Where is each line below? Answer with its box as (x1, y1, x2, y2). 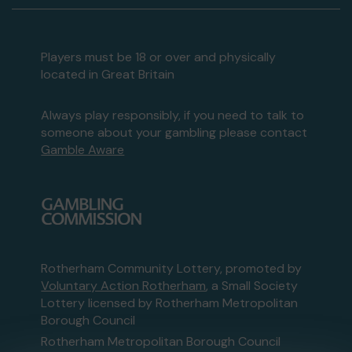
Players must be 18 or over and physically (41, 49, 277, 65)
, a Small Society (206, 277, 299, 294)
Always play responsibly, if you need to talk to (41, 107, 305, 123)
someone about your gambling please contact (41, 124, 308, 141)
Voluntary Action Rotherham (41, 277, 207, 294)
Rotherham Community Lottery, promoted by (41, 260, 302, 277)
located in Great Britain (41, 66, 175, 82)
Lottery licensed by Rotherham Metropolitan (41, 295, 299, 311)
